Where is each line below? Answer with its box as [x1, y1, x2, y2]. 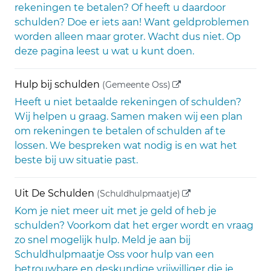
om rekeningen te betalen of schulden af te [15, 125, 226, 137]
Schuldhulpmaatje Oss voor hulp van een [15, 249, 214, 260]
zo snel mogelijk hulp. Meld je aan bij [15, 234, 191, 246]
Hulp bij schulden [15, 79, 100, 90]
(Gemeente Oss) [100, 79, 171, 90]
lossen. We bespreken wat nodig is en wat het [15, 140, 237, 151]
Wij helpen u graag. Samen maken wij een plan [15, 111, 243, 122]
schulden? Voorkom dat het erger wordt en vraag [15, 220, 253, 231]
